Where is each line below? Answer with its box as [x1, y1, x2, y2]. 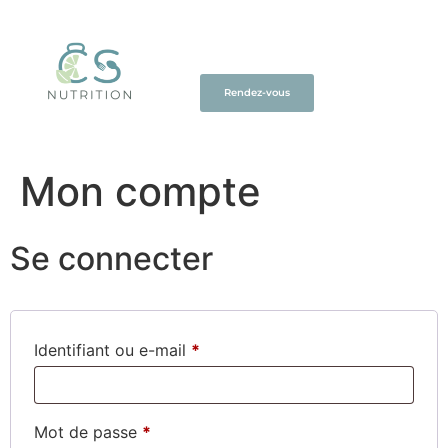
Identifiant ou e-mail [34, 340, 191, 360]
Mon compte [20, 167, 261, 216]
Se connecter [10, 239, 213, 278]
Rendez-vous [224, 85, 290, 99]
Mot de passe [34, 422, 142, 442]
